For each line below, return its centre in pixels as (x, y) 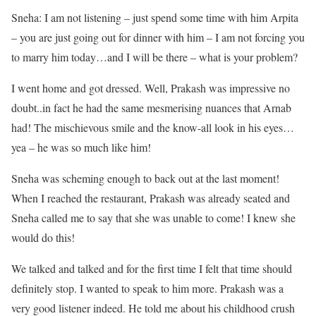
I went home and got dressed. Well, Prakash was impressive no (151, 88)
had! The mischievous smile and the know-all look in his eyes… (153, 128)
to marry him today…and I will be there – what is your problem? (154, 57)
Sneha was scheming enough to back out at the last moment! (145, 178)
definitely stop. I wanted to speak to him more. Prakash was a (147, 288)
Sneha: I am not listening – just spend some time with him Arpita (155, 18)
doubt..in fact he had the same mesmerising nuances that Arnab (151, 108)
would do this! (43, 238)
